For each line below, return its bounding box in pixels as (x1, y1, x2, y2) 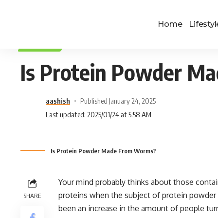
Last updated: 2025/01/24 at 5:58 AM (46, 110, 151, 119)
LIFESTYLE (28, 42, 56, 48)
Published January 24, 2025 (80, 96, 156, 105)
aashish (46, 96, 70, 105)
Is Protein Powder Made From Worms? (51, 147, 156, 155)
